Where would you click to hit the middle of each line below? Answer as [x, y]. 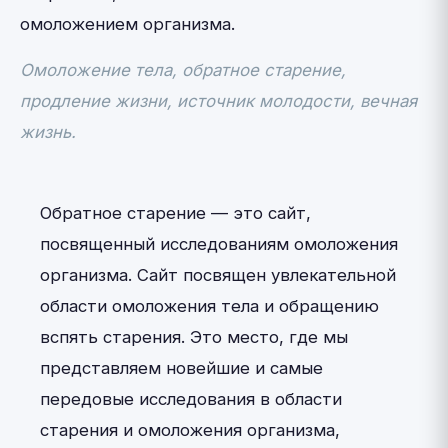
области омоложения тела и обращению [209, 306]
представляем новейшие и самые [181, 368]
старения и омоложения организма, [190, 430]
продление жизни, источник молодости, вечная [218, 101]
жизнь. [48, 132]
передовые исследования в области [191, 399]
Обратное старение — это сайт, [175, 213]
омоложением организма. [127, 24]
